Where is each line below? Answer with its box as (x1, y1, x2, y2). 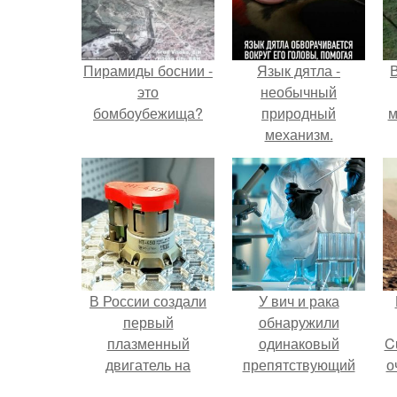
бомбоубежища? (93, 103, 203, 123)
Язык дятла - (257, 60, 340, 81)
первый (122, 312, 174, 332)
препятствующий (242, 354, 355, 375)
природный (261, 103, 336, 123)
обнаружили (258, 312, 339, 332)
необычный (261, 82, 337, 102)
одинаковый (258, 333, 339, 354)
